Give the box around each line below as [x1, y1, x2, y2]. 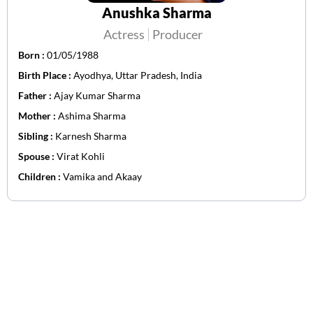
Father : [18, 89, 54, 102]
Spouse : [18, 150, 57, 163]
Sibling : [18, 130, 55, 143]
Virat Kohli [57, 150, 105, 163]
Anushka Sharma [101, 4, 212, 22]
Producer [152, 27, 203, 43]
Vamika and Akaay [63, 170, 142, 183]
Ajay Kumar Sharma [54, 89, 140, 102]
